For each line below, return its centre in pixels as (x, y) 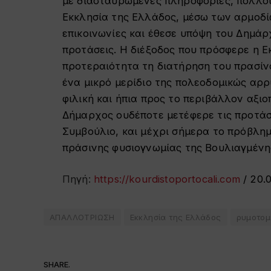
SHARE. (57, 264)
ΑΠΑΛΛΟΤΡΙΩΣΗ (82, 217)
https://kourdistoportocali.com (167, 179)
